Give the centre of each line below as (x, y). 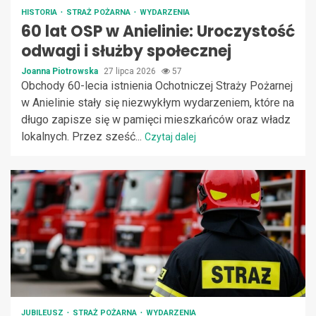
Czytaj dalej (170, 136)
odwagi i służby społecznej (126, 51)
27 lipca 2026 (131, 71)
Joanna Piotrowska (61, 71)
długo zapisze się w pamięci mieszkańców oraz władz (156, 119)
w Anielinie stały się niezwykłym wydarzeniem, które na (158, 102)
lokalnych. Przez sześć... (83, 136)
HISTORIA (40, 12)
